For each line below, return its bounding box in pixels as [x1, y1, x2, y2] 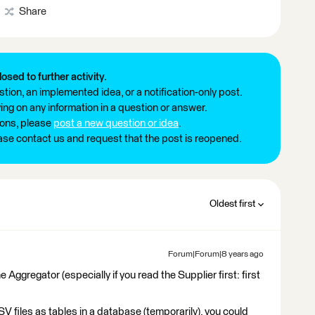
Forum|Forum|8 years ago [168, 250, 264, 259]
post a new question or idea [53, 117, 179, 129]
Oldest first [210, 198, 255, 209]
